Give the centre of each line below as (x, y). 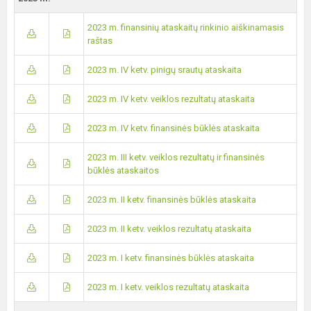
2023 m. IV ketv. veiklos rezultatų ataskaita (171, 99)
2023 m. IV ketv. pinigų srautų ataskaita (165, 70)
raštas (100, 41)
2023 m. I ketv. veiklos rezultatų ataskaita (168, 287)
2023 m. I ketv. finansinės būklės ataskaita (171, 258)
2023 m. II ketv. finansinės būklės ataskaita (172, 200)
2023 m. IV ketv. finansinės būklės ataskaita (174, 128)
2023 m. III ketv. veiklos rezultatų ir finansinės (176, 157)
